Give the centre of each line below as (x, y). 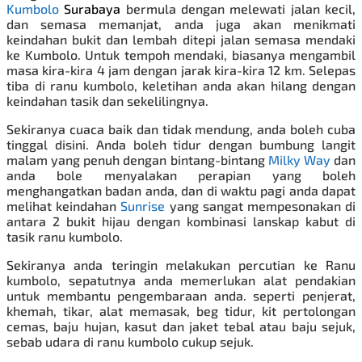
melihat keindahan (62, 206)
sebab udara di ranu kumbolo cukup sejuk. (130, 342)
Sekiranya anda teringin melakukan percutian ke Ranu (181, 265)
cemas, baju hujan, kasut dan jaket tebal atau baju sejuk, (181, 326)
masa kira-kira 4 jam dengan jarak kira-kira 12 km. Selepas (181, 70)
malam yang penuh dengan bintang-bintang (136, 160)
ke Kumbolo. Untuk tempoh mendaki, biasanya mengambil (181, 55)
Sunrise (143, 206)
